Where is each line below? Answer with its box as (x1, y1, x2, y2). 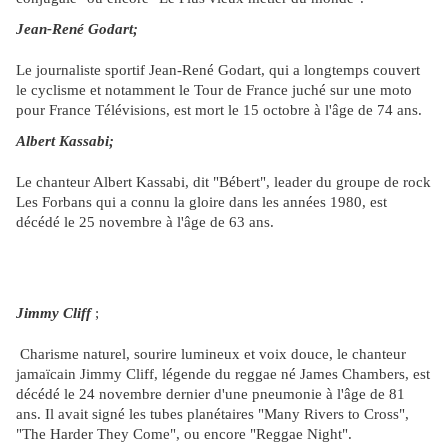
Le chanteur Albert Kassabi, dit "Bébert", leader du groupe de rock (16, 174, 431, 191)
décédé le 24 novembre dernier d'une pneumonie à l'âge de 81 (16, 386, 405, 403)
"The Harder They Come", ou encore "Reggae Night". (16, 426, 352, 443)
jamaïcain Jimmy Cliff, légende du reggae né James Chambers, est (16, 366, 430, 383)
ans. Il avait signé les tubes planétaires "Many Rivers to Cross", (16, 406, 409, 423)
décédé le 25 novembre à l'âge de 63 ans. (16, 214, 278, 231)
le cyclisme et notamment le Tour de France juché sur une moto (16, 82, 412, 99)
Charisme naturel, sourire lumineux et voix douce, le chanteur (16, 346, 406, 363)
